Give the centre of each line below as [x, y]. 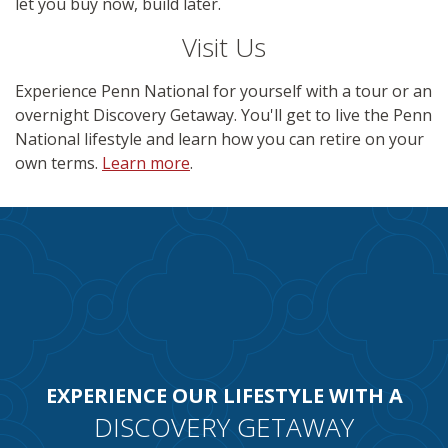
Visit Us [224, 47]
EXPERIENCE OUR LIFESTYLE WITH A [224, 395]
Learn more [146, 163]
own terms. [58, 163]
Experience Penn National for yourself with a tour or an [223, 91]
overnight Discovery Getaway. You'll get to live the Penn [223, 115]
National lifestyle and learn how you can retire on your [219, 139]
